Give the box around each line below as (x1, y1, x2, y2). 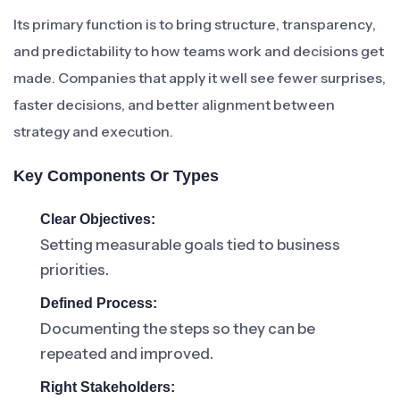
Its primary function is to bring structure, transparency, (13, 15, 376, 33)
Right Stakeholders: (40, 379, 175, 395)
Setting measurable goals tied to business (40, 236, 340, 254)
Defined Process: (40, 296, 157, 311)
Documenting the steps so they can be (40, 320, 315, 337)
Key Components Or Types (13, 167, 219, 185)
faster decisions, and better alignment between (13, 96, 335, 113)
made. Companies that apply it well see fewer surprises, (13, 69, 386, 87)
